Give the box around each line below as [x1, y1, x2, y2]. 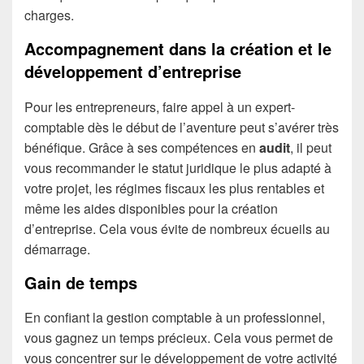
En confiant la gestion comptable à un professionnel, [24, 307, 325, 327]
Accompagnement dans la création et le [24, 37, 331, 61]
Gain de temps [24, 270, 137, 294]
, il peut [290, 137, 331, 157]
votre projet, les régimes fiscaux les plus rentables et [24, 178, 324, 197]
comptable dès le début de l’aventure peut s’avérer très [24, 117, 339, 136]
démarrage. [24, 239, 90, 258]
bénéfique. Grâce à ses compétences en [24, 137, 259, 157]
